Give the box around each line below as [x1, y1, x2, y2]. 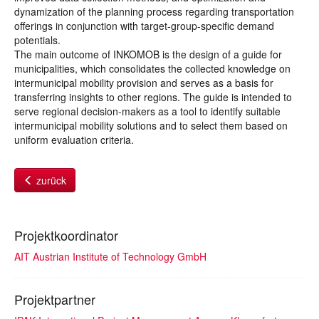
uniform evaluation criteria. [14, 132, 134, 147]
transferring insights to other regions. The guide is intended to [14, 90, 292, 104]
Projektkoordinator [14, 226, 118, 244]
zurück [33, 173, 66, 187]
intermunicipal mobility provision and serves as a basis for [14, 75, 273, 90]
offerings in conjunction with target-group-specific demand [14, 19, 274, 33]
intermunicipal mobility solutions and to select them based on [14, 118, 288, 132]
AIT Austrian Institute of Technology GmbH [14, 249, 206, 263]
